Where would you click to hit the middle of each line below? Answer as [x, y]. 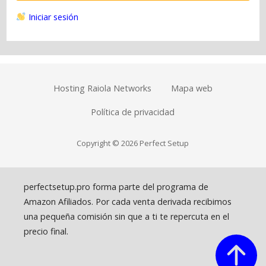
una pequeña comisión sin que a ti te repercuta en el [126, 216]
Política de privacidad [133, 112]
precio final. [46, 231]
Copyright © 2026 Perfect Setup [133, 143]
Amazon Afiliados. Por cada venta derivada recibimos [128, 201]
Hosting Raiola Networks [103, 88]
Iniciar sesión [52, 17]
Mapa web [191, 88]
